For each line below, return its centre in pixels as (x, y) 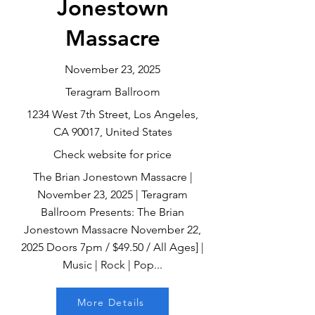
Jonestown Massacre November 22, (112, 230)
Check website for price (112, 154)
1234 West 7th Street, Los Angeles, (112, 114)
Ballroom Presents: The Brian (112, 212)
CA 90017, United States (112, 132)
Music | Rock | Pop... (112, 265)
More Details (111, 302)
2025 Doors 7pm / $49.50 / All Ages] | (112, 247)
